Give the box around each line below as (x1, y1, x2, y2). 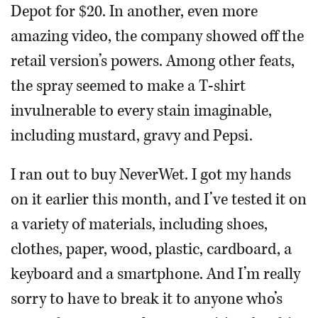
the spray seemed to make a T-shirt (11, 75, 246, 97)
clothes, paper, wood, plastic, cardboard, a (11, 238, 292, 260)
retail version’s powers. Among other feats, (11, 50, 295, 72)
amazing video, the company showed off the (11, 26, 304, 47)
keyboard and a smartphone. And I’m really (11, 263, 300, 285)
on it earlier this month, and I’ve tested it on (11, 189, 307, 210)
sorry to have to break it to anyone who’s (11, 288, 283, 309)
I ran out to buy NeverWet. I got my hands (11, 164, 291, 185)
